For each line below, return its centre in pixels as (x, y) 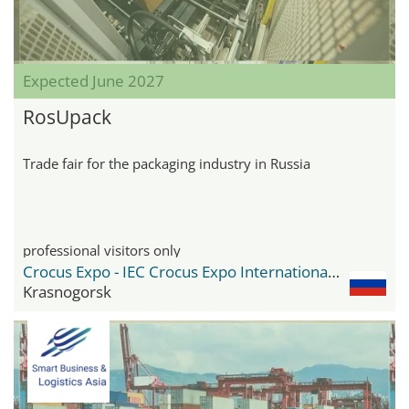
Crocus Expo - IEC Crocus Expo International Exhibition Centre (334, 272)
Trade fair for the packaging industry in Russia (167, 164)
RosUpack (67, 117)
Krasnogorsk (67, 292)
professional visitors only (102, 251)
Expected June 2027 (94, 81)
